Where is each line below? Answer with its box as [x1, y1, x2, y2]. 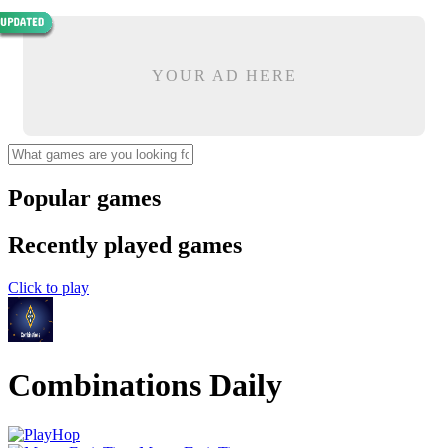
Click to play [8, 278, 89, 296]
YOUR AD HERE [151, 67, 297, 84]
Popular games [8, 184, 161, 211]
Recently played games [8, 231, 242, 258]
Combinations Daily [8, 367, 282, 404]
